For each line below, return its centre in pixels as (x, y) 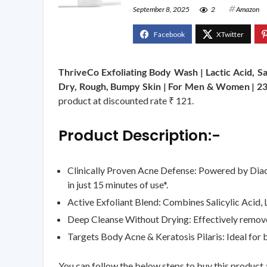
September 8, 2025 (161, 9)
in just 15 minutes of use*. (118, 184)
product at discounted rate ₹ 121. (126, 100)
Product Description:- (139, 135)
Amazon (248, 9)
